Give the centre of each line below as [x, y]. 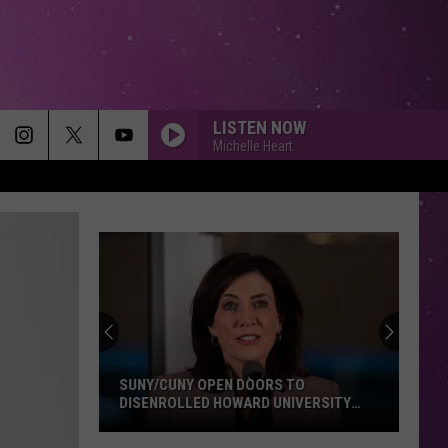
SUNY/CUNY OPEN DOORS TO [212, 385]
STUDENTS [154, 421]
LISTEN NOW [259, 127]
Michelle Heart [253, 145]
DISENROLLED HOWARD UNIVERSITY [235, 403]
